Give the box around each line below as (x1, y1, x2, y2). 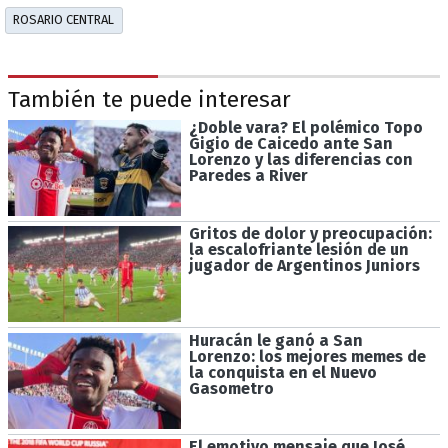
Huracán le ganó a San (188, 330, 363, 350)
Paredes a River (188, 165, 308, 185)
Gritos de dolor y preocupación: (188, 224, 432, 244)
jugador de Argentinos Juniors (188, 256, 420, 276)
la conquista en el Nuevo (188, 362, 377, 382)
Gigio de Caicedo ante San (188, 133, 393, 153)
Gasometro (188, 378, 274, 398)
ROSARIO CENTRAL (13, 12, 115, 28)
